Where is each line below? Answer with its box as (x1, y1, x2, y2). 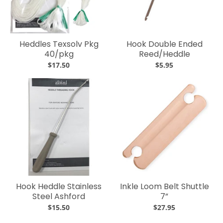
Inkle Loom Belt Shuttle (119, 181, 209, 192)
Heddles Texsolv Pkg (19, 38, 99, 50)
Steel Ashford (32, 191, 85, 202)
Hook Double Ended (126, 38, 203, 50)
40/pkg (44, 48, 74, 60)
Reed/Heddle (138, 48, 190, 60)
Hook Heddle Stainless (16, 181, 102, 192)
